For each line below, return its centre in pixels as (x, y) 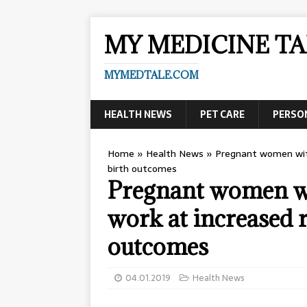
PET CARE (222, 114)
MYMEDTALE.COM (151, 75)
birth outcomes (142, 169)
